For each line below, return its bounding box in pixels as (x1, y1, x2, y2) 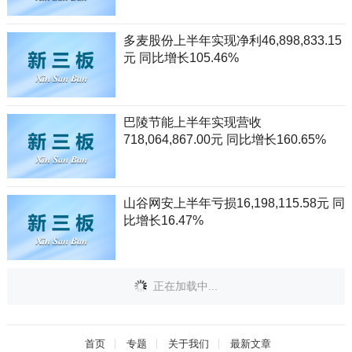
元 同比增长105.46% (123, 50, 239, 64)
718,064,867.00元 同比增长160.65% (123, 132, 326, 146)
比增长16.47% (123, 214, 203, 228)
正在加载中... (149, 279, 218, 292)
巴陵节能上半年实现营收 (123, 115, 262, 129)
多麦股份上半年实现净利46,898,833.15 (123, 33, 342, 47)
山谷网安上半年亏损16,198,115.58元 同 (123, 196, 345, 211)
